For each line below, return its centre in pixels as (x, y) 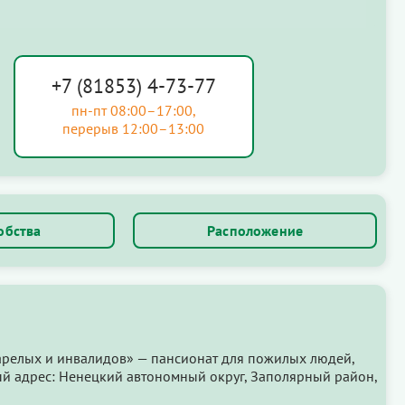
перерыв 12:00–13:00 (133, 129)
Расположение (255, 230)
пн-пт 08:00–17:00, (133, 111)
